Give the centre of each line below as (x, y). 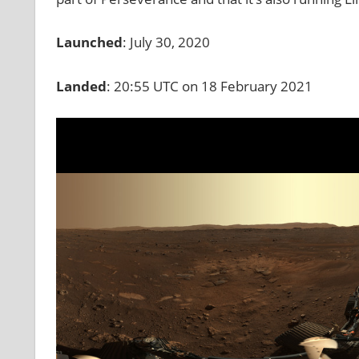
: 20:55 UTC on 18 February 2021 (209, 86)
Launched (89, 42)
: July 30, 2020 (166, 42)
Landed (81, 86)
